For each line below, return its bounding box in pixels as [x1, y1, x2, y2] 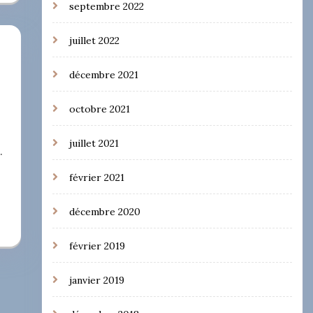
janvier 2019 [68, 273, 124, 286]
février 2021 [68, 170, 124, 184]
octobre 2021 [68, 102, 130, 115]
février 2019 [68, 239, 125, 252]
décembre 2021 [68, 68, 138, 81]
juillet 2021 [68, 136, 119, 150]
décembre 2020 [68, 205, 140, 218]
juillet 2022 [68, 34, 119, 47]
